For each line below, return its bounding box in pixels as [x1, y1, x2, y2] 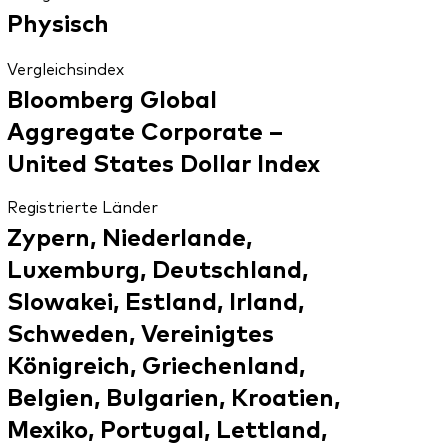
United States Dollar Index [6, 145, 320, 179]
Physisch [6, 5, 109, 39]
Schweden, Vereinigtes [6, 315, 274, 349]
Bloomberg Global [6, 81, 217, 115]
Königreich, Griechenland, [6, 347, 305, 381]
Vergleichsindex [6, 57, 124, 80]
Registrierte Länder [6, 195, 158, 218]
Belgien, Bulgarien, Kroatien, [6, 379, 340, 413]
